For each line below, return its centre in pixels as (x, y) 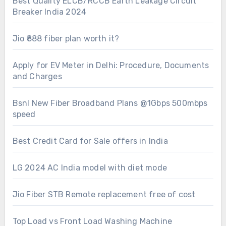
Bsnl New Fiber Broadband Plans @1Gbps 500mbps (110, 103)
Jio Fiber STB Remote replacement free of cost (104, 194)
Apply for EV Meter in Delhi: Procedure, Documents (111, 65)
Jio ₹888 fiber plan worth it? (66, 38)
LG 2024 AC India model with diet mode (90, 167)
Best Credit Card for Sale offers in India (90, 141)
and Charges (37, 76)
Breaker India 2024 (49, 12)
